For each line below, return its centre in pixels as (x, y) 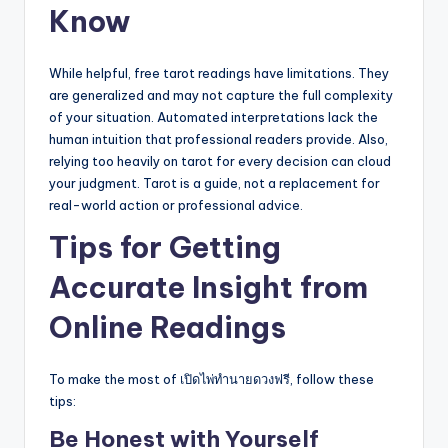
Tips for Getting (165, 248)
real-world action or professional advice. (176, 205)
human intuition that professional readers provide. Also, (218, 139)
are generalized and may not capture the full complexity (221, 95)
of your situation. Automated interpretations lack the (213, 117)
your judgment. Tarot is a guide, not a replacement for (214, 183)
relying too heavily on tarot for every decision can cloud (220, 161)
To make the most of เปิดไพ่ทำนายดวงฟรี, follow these (211, 379)
